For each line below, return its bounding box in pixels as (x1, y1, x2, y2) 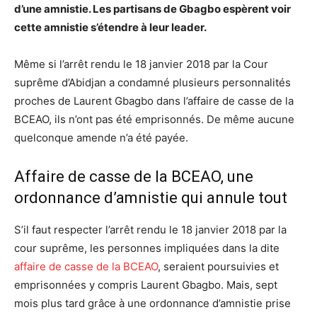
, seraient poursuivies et (158, 259, 279, 273)
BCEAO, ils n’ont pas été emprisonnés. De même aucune (14, 112, 294, 126)
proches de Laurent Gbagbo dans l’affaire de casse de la (14, 93, 294, 108)
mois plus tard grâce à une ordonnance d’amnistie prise (14, 296, 291, 310)
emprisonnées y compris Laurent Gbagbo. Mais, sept (14, 277, 277, 292)
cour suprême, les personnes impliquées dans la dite (14, 241, 279, 255)
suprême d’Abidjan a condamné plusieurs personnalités (14, 75, 291, 89)
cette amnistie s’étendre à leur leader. (14, 20, 207, 34)
